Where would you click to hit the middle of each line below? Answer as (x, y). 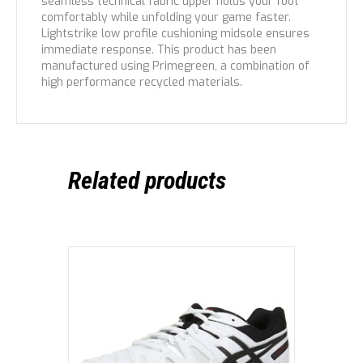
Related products (147, 180)
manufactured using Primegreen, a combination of (175, 66)
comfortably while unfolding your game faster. (166, 17)
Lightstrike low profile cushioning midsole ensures (175, 34)
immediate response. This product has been (159, 50)
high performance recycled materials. (142, 82)
